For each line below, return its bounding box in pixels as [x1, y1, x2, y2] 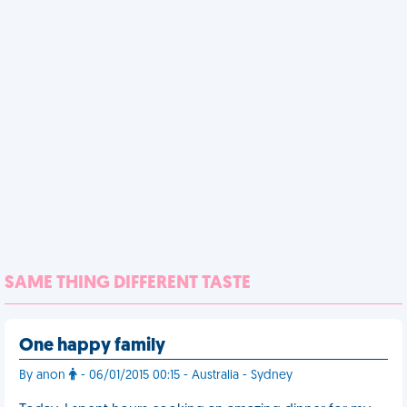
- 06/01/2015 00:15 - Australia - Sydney [77, 369, 293, 382]
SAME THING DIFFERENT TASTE [5, 274, 251, 293]
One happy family [19, 337, 165, 355]
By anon [19, 369, 69, 382]
